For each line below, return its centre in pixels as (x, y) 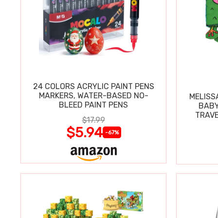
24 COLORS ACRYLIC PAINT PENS (93, 86)
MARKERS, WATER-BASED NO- (93, 95)
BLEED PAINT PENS (93, 105)
